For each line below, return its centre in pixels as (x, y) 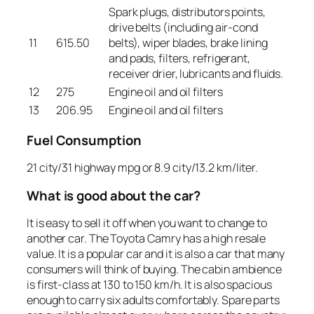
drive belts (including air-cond (183, 28)
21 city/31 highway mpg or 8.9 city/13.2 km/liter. (143, 168)
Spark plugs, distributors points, (187, 12)
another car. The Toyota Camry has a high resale (146, 239)
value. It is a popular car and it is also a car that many (156, 254)
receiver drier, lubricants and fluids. (196, 74)
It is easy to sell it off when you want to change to (147, 223)
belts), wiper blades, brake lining (188, 43)
